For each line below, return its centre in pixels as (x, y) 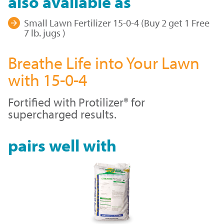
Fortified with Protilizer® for (76, 102)
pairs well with (62, 145)
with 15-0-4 (47, 80)
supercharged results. (62, 114)
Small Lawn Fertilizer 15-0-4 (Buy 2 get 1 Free (117, 23)
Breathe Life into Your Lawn (104, 63)
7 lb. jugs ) (45, 33)
